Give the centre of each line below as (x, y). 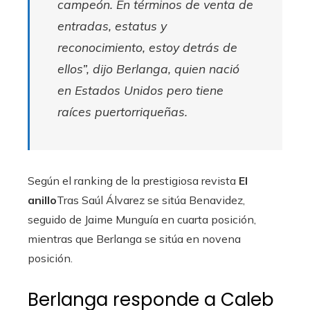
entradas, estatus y (112, 25)
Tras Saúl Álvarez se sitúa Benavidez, (151, 200)
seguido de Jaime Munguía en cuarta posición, (142, 219)
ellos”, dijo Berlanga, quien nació (148, 68)
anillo (42, 200)
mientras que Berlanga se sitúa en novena (134, 238)
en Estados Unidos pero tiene (140, 90)
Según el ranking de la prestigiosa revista (133, 180)
